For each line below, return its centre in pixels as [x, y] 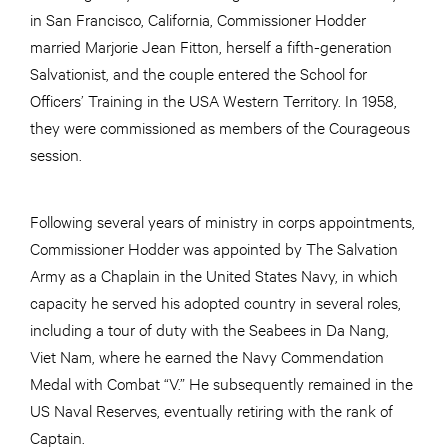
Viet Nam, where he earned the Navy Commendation [207, 355]
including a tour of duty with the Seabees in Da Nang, [209, 328]
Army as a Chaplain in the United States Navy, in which [214, 274]
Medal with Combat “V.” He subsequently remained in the [221, 382]
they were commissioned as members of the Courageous [220, 126]
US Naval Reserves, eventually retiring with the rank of [211, 409]
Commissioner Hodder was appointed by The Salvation [214, 247]
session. [56, 153]
